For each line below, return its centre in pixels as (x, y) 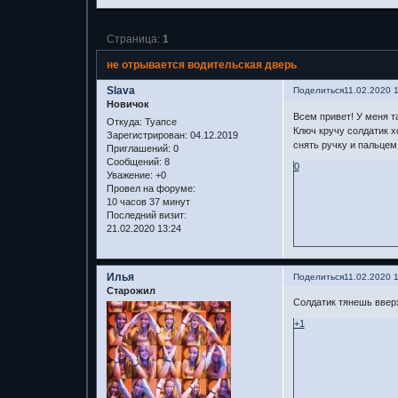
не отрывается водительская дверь (201, 64)
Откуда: (124, 121)
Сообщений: (134, 161)
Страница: (134, 39)
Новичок (127, 104)
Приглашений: (138, 148)
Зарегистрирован (145, 135)
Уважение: (129, 175)
